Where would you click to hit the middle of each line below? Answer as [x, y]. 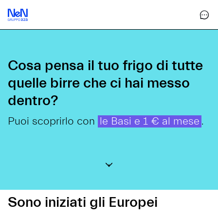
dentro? [33, 100]
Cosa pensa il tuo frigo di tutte [105, 65]
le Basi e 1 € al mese [150, 121]
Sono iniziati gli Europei [83, 202]
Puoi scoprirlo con [53, 121]
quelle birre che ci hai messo [99, 83]
